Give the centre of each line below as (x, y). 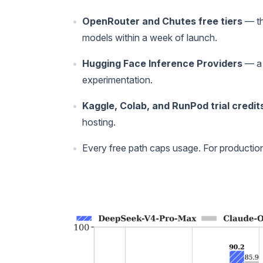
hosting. (99, 122)
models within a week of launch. (150, 37)
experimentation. (117, 80)
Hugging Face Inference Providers (162, 63)
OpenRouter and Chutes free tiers (162, 21)
